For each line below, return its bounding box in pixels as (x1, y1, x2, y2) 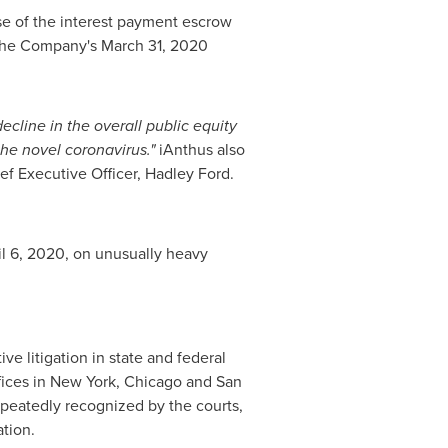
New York (49, 370, 116, 393)
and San (181, 370, 242, 393)
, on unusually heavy (64, 242, 208, 265)
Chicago (123, 370, 182, 393)
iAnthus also (154, 138, 245, 161)
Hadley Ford (144, 162, 230, 185)
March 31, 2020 (100, 34, 208, 57)
